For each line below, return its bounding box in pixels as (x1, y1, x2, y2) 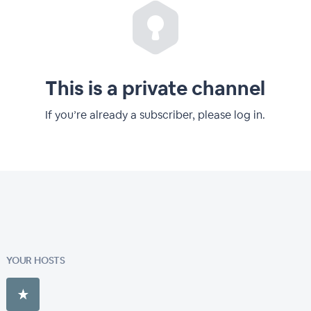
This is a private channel (45, 76, 266, 101)
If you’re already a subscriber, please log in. (45, 108, 266, 122)
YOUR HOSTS (6, 254, 65, 267)
